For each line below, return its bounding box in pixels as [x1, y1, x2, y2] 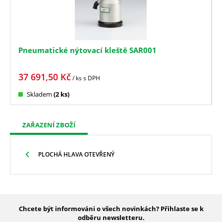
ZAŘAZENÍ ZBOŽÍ [22, 120, 75, 129]
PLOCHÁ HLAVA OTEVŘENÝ [38, 150, 114, 159]
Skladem [27, 89, 52, 99]
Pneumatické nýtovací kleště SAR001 [18, 45, 157, 55]
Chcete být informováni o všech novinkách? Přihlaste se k [18, 204, 204, 213]
